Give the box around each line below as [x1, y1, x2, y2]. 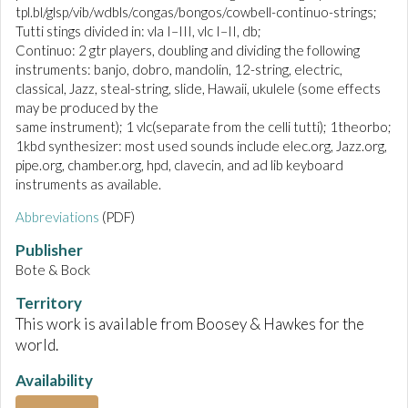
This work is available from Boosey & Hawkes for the [15, 314, 364, 334]
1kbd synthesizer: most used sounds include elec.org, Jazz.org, [15, 138, 387, 155]
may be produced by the [15, 99, 158, 117]
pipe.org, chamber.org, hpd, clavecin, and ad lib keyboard [15, 157, 343, 174]
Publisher [15, 240, 83, 260]
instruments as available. [15, 176, 161, 193]
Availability [15, 371, 93, 391]
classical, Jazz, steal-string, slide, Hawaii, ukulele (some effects [15, 80, 381, 97]
